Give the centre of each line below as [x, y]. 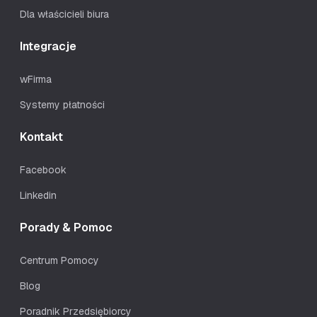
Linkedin [38, 195]
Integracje [48, 46]
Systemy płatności [62, 105]
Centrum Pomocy [59, 260]
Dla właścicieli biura [64, 14]
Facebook [43, 170]
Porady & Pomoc [66, 227]
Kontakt [41, 137]
